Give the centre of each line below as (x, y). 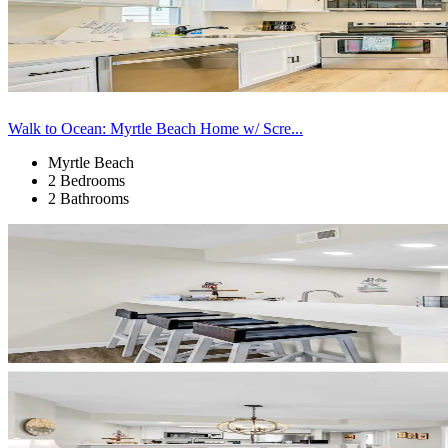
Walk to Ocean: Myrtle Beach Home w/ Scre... (155, 128)
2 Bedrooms (86, 180)
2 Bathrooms (88, 198)
